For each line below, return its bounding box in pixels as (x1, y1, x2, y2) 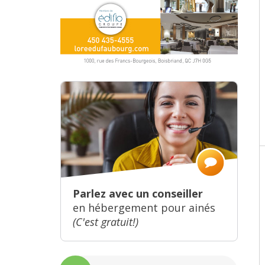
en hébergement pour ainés (73, 201, 215, 215)
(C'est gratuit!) (73, 215, 138, 230)
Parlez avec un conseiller (73, 186, 203, 201)
